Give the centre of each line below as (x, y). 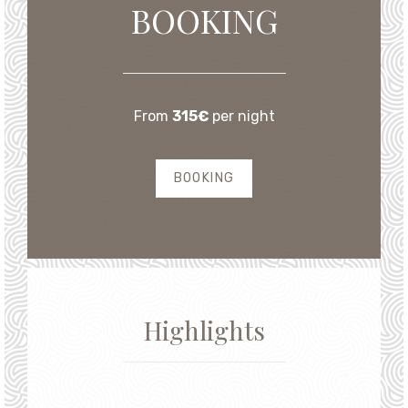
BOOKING (204, 148)
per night (243, 86)
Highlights (204, 300)
